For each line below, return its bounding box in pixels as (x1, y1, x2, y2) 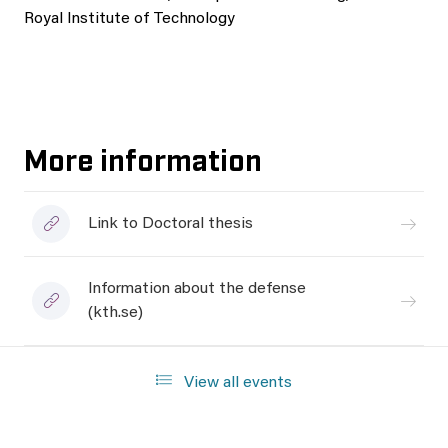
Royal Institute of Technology (24, 11, 235, 27)
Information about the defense (88, 281, 306, 297)
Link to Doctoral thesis (88, 216, 253, 232)
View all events (180, 375, 292, 391)
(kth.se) (88, 305, 143, 321)
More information (24, 141, 262, 176)
